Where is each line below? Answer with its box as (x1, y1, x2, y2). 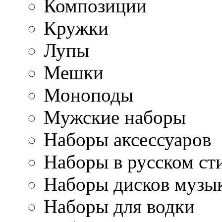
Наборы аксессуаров (44, 129, 211, 150)
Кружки (44, 17, 109, 39)
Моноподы (44, 84, 133, 106)
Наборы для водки (44, 196, 195, 217)
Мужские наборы (44, 107, 186, 128)
